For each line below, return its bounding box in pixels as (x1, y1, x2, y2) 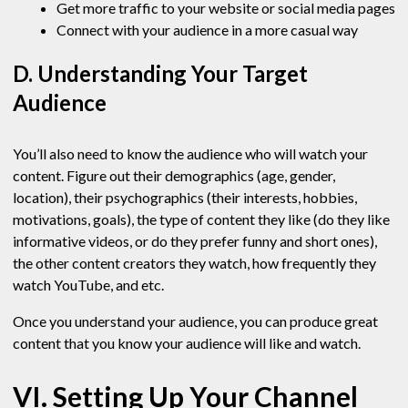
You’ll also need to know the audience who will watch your (13, 145, 368, 163)
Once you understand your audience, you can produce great (13, 312, 378, 331)
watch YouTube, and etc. (13, 276, 167, 294)
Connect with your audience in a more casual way (56, 21, 358, 39)
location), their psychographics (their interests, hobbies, (13, 189, 357, 207)
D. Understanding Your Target (13, 60, 308, 87)
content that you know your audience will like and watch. (13, 334, 363, 352)
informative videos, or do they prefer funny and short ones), (13, 232, 377, 250)
